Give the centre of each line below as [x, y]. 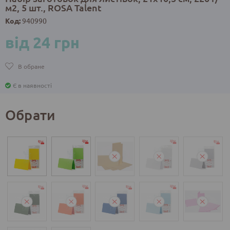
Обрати [31, 114]
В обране [31, 66]
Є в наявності [32, 85]
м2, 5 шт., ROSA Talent [53, 8]
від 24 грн [42, 43]
